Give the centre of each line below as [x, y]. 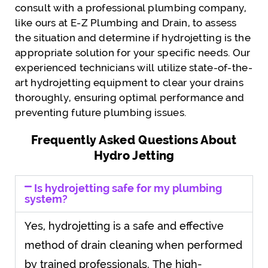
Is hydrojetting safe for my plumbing [128, 188]
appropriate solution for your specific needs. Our [133, 52]
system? [46, 199]
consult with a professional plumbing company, [131, 7]
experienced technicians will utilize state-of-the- [134, 67]
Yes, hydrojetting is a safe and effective [124, 226]
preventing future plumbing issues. [101, 112]
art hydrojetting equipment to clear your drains [130, 82]
